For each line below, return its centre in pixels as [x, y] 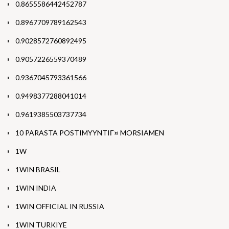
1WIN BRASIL [38, 170]
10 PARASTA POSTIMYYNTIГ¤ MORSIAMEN [90, 133]
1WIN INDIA [36, 188]
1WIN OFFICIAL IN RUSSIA [60, 207]
